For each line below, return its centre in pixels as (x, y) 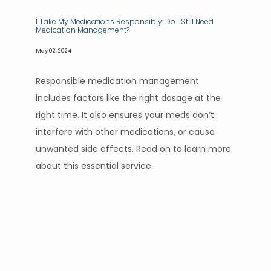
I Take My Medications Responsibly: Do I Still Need (125, 21)
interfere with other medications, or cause (125, 132)
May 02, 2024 (54, 51)
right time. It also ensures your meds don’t (125, 115)
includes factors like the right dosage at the (128, 98)
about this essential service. (96, 166)
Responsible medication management (117, 81)
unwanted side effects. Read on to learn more (133, 149)
